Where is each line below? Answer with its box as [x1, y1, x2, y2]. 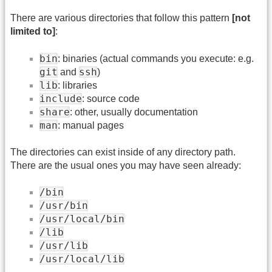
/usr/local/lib [39, 253, 124, 265]
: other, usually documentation [70, 106, 198, 117]
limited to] [10, 26, 55, 37]
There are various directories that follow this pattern [10, 13, 232, 24]
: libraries [58, 80, 97, 90]
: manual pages [58, 120, 124, 131]
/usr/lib [39, 240, 88, 252]
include [39, 92, 82, 104]
